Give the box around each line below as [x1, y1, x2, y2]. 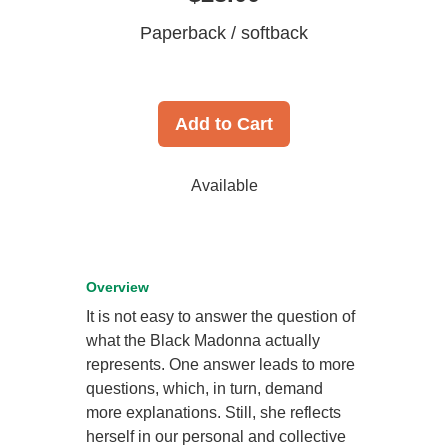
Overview [86, 278, 150, 295]
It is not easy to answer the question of [86, 307, 356, 325]
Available [190, 176, 258, 194]
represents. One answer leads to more [86, 355, 356, 373]
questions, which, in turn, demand [86, 379, 324, 397]
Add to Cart [175, 113, 273, 134]
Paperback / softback [140, 22, 308, 43]
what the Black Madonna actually [86, 331, 321, 349]
